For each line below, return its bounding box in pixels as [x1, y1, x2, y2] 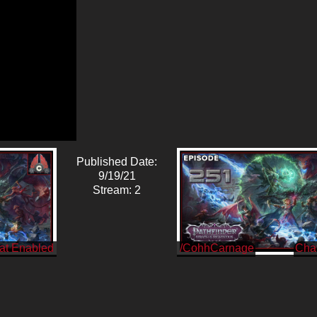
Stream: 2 [93, 183, 142, 196]
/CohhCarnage [180, 241, 255, 254]
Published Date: [76, 155, 158, 168]
